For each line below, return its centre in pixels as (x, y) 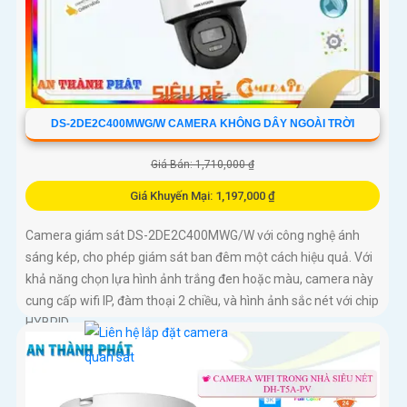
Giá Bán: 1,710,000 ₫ (202, 165)
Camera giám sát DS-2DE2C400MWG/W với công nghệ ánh (193, 236)
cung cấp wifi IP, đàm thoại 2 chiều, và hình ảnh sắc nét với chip (202, 301)
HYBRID (47, 323)
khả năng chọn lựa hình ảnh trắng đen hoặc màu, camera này (199, 279)
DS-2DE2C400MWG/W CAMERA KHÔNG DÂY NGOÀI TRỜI (202, 124)
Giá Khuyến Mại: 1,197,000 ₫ (202, 196)
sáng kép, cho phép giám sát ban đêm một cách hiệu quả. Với (199, 258)
